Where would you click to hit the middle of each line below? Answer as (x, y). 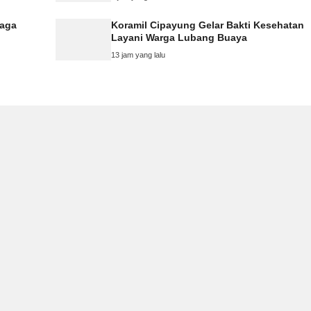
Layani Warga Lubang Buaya (179, 37)
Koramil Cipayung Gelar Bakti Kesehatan (208, 25)
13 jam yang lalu (138, 54)
